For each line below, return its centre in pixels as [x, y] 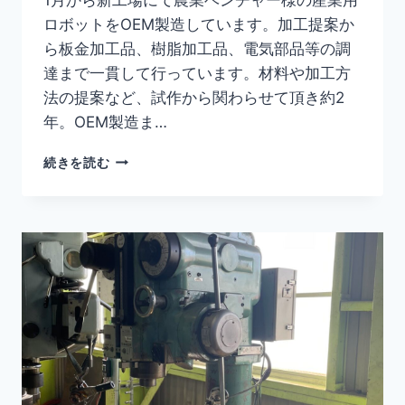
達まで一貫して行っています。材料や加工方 [197, 73]
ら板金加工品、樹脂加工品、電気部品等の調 [197, 48]
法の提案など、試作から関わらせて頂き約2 [194, 97]
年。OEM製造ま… [105, 122]
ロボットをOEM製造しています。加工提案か [199, 24]
